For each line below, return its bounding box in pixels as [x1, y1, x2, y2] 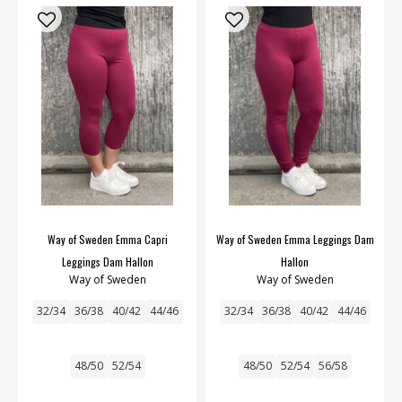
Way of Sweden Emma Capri [47, 231, 168, 247]
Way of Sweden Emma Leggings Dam [215, 231, 374, 247]
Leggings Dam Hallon [61, 253, 153, 269]
